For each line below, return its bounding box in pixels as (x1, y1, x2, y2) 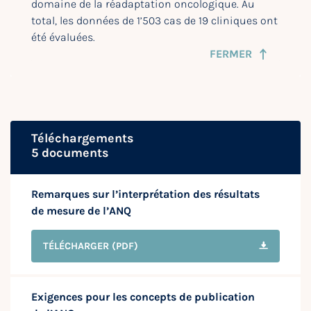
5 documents (31, 145, 109, 161)
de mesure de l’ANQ (31, 204, 131, 218)
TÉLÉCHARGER (43, 240, 109, 253)
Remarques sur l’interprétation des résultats (31, 187, 260, 201)
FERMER (210, 47, 252, 61)
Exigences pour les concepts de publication (31, 290, 255, 304)
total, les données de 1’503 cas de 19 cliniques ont (31, 14, 278, 28)
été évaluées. (31, 31, 95, 44)
